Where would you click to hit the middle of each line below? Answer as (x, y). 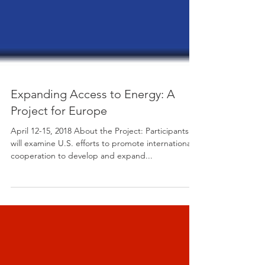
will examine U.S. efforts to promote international (102, 164)
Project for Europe (59, 132)
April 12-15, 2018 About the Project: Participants (100, 152)
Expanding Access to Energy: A (93, 115)
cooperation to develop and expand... (82, 177)
